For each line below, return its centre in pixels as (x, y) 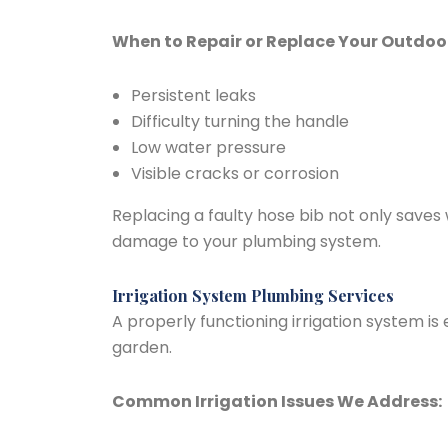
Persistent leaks (194, 95)
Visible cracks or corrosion (235, 173)
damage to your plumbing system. (246, 241)
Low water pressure (209, 147)
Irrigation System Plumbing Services (253, 295)
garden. (142, 347)
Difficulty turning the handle (240, 121)
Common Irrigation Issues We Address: (277, 401)
